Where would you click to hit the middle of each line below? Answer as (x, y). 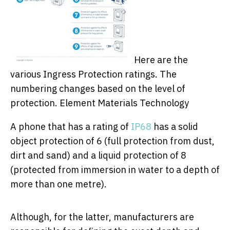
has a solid (175, 126)
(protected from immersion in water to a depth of (115, 169)
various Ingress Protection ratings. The (93, 74)
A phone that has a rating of (71, 126)
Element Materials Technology (124, 103)
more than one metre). (59, 184)
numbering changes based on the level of (98, 88)
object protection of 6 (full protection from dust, (112, 141)
